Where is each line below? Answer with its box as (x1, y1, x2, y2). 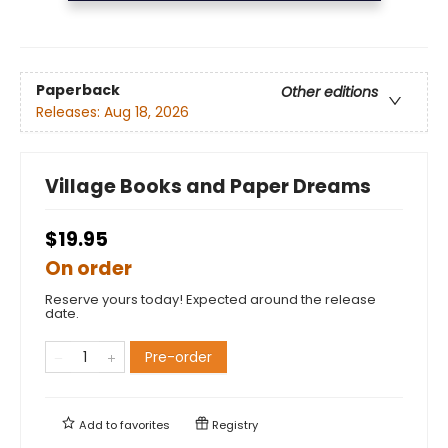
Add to (76, 416, 120, 433)
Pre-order (145, 346, 212, 367)
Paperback (36, 79, 120, 100)
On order (45, 254, 132, 282)
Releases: (36, 101, 104, 122)
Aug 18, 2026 (104, 101, 189, 122)
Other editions (281, 81, 378, 102)
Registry (209, 416, 258, 433)
